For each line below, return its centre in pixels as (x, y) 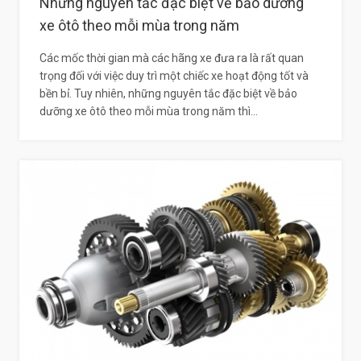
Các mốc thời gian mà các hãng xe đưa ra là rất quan (172, 58)
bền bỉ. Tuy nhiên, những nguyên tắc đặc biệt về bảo (168, 93)
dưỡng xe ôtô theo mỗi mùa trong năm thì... (149, 111)
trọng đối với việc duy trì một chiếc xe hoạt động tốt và (174, 75)
